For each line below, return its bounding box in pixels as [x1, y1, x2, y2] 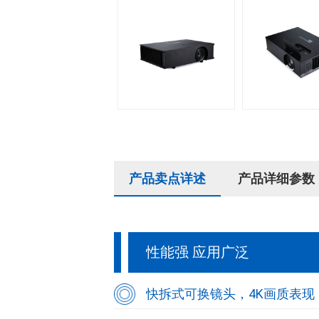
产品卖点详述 [129, 171, 206, 186]
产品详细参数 [238, 171, 315, 186]
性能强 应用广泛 [146, 244, 249, 261]
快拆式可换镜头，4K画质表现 [146, 286, 315, 301]
